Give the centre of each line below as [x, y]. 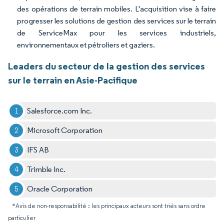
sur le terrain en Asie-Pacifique [73, 80]
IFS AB [38, 150]
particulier [22, 218]
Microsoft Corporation [65, 130]
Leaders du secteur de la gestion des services [106, 66]
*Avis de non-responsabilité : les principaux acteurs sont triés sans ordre [109, 206]
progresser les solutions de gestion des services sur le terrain [116, 21]
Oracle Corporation [60, 189]
